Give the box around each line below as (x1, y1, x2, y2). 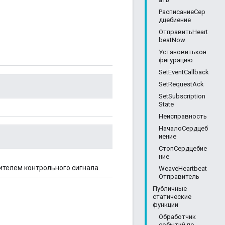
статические (153, 193, 191, 200)
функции (153, 201, 178, 208)
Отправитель (159, 173, 199, 180)
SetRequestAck (159, 80, 204, 88)
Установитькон (159, 48, 206, 56)
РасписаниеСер (159, 8, 205, 16)
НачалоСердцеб (159, 125, 208, 132)
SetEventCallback (159, 68, 209, 76)
